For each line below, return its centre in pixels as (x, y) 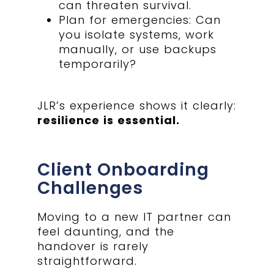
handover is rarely (93, 246)
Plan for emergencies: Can (140, 20)
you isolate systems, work (137, 35)
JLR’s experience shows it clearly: (137, 106)
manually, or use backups (138, 50)
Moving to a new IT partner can (135, 217)
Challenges (91, 188)
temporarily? (98, 64)
